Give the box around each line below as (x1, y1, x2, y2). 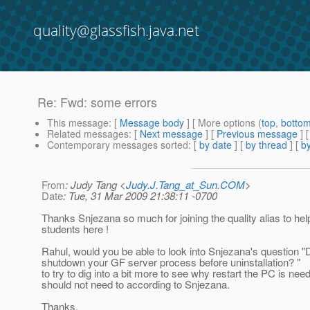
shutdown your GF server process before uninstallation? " (42, 255, 300, 270)
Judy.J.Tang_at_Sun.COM (126, 177, 245, 192)
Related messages (47, 127, 129, 141)
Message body (120, 116, 184, 130)
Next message (140, 127, 203, 141)
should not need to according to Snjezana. (42, 277, 230, 292)
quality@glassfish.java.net (33, 21, 199, 40)
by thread (246, 138, 287, 152)
